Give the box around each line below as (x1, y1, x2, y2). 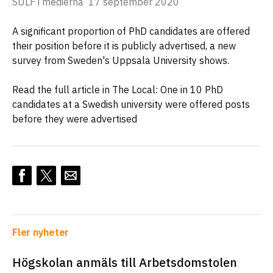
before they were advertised (12, 113, 137, 126)
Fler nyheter (12, 226, 69, 239)
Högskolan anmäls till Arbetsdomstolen (12, 254, 237, 271)
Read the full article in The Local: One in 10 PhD (12, 83, 223, 96)
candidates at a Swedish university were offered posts (12, 98, 250, 111)
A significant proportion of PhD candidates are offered (12, 25, 250, 38)
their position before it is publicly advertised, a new (12, 40, 236, 52)
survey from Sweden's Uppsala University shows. (12, 54, 229, 67)
